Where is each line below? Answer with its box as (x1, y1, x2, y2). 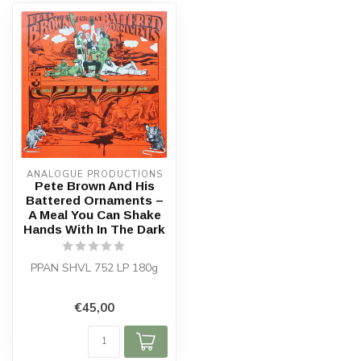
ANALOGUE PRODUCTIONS (26, 168, 163, 180)
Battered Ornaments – (25, 193, 164, 207)
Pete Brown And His (34, 179, 155, 193)
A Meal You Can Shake (27, 208, 161, 222)
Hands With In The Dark (23, 222, 165, 236)
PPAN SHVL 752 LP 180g (31, 260, 158, 276)
